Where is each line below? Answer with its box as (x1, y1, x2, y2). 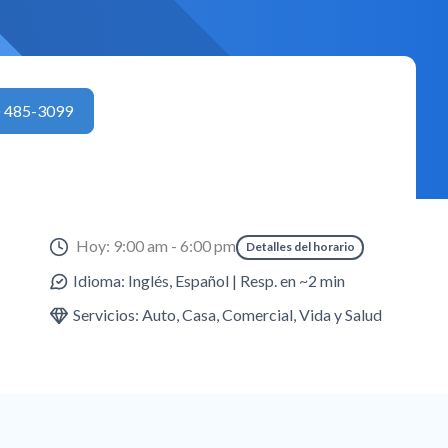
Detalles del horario (245, 239, 355, 255)
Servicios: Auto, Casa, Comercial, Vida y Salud (73, 304, 383, 324)
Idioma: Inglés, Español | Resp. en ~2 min (73, 270, 346, 290)
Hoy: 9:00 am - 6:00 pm (76, 236, 237, 256)
